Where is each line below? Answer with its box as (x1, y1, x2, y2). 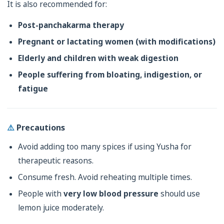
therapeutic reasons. (18, 155, 93, 166)
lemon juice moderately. (18, 202, 104, 213)
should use (158, 188, 200, 199)
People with (18, 188, 63, 199)
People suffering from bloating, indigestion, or (18, 69, 202, 80)
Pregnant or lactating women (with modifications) (18, 36, 215, 47)
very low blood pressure (63, 188, 158, 199)
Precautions (16, 122, 65, 133)
